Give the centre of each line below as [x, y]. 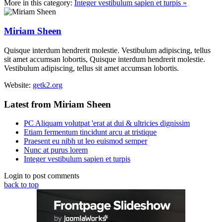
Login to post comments [42, 176]
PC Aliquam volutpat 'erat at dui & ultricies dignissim [107, 123]
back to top [21, 185]
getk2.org [48, 85]
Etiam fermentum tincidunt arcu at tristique [90, 132]
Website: [18, 85]
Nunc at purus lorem [56, 150]
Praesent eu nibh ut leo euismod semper [85, 141]
